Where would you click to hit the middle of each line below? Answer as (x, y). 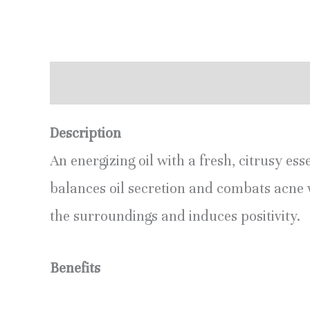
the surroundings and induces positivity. (175, 216)
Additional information (211, 82)
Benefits (75, 268)
